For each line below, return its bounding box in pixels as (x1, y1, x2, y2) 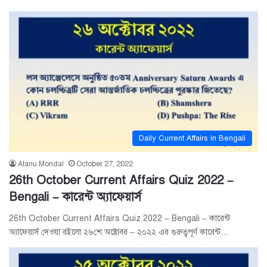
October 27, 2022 (76, 159, 133, 168)
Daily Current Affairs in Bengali (139, 133, 246, 143)
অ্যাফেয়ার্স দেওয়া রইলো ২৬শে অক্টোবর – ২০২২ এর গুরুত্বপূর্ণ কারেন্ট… (9, 226, 229, 237)
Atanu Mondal (18, 159, 64, 168)
